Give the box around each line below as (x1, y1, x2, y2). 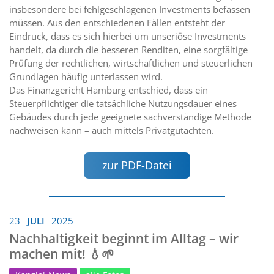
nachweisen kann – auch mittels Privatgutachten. (9, 124, 214, 136)
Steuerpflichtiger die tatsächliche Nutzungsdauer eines (9, 97, 237, 109)
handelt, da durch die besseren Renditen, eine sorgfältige (9, 43, 248, 56)
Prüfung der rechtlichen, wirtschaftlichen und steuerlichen (9, 56, 253, 69)
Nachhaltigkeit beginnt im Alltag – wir (9, 230, 239, 248)
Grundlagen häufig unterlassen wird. (9, 70, 163, 83)
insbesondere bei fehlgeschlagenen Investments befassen (9, 2, 250, 15)
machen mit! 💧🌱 (9, 245, 114, 263)
